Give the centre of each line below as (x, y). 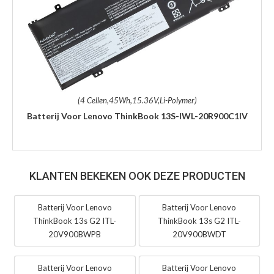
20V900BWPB (75, 235)
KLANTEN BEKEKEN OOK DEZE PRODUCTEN (137, 176)
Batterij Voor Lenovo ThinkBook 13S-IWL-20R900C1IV (137, 116)
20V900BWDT (199, 235)
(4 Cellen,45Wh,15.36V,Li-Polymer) (137, 101)
